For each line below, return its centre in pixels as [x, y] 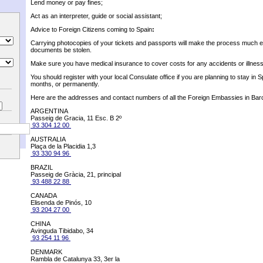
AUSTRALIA [48, 139]
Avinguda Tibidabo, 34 [62, 231]
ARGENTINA [49, 111]
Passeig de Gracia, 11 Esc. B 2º [76, 118]
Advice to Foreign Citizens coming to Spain [91, 30]
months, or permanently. [65, 84]
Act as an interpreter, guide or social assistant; [96, 16]
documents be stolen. [61, 50]
